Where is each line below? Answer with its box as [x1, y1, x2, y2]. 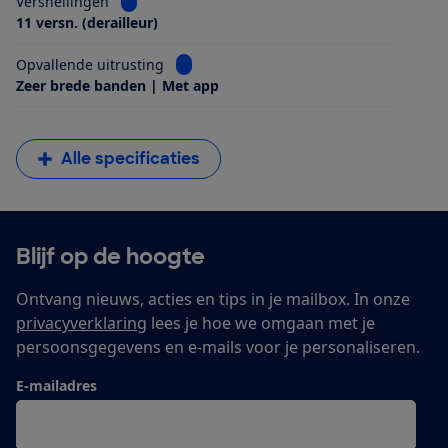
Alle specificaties [61, 148, 200, 170]
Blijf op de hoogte [16, 242, 205, 272]
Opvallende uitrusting [16, 55, 164, 75]
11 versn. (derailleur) [16, 13, 158, 33]
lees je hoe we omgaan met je [147, 312, 375, 335]
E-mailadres [16, 376, 97, 396]
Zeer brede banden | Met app [16, 76, 219, 96]
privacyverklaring [16, 312, 147, 335]
